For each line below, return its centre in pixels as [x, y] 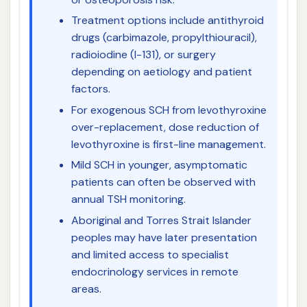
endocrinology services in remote [155, 272]
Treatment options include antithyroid [167, 21]
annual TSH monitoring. [128, 199]
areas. [86, 289]
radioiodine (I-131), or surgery [143, 55]
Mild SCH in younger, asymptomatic [159, 165]
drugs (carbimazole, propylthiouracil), [164, 38]
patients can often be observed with [163, 182]
